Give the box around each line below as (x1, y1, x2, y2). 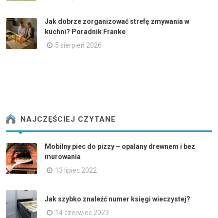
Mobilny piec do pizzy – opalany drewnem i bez (45, 143, 195, 150)
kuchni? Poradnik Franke (45, 28, 126, 36)
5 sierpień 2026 (55, 41, 102, 49)
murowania (45, 153, 81, 161)
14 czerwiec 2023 (55, 208, 109, 217)
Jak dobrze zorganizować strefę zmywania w (45, 18, 189, 25)
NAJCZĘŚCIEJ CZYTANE (18, 115, 116, 124)
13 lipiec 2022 (55, 166, 97, 174)
